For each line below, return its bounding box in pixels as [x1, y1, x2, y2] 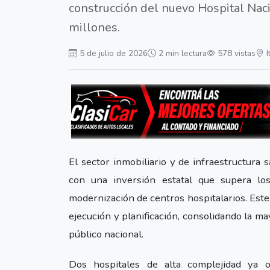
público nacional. [69, 227, 143, 242]
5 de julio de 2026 [80, 48, 148, 60]
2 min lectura [159, 48, 207, 60]
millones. [69, 19, 120, 36]
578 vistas [218, 48, 256, 60]
